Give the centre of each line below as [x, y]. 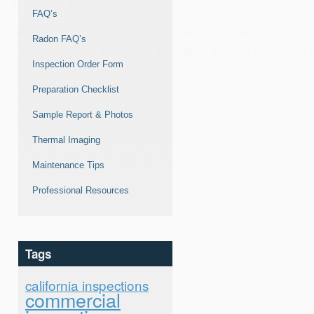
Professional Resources [81, 190]
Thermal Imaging [66, 140]
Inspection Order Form [78, 64]
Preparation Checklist [76, 89]
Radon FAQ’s [59, 39]
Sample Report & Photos [83, 115]
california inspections [87, 285]
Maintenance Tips [68, 165]
